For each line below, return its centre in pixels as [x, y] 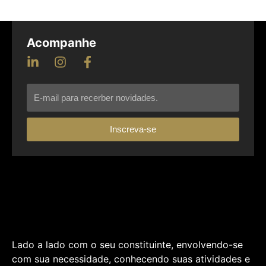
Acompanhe [61, 42]
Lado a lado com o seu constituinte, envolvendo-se [127, 245]
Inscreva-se [133, 129]
